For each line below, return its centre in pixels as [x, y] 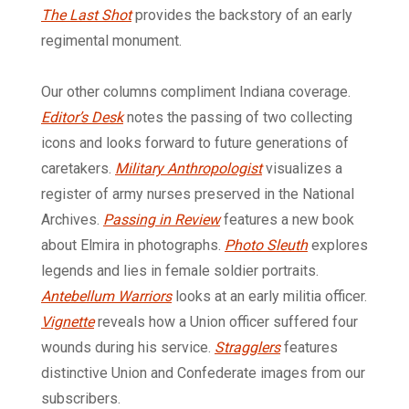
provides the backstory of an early [242, 16]
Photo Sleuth [266, 246]
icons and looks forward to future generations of [195, 143]
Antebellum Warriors [106, 297]
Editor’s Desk [82, 118]
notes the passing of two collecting [238, 118]
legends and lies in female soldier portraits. [180, 271]
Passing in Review [162, 220]
